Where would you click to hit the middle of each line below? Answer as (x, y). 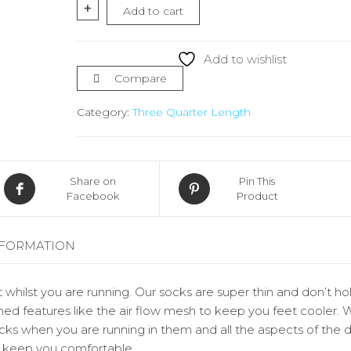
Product (257, 195)
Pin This (257, 181)
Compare (141, 78)
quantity (122, 58)
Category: (105, 112)
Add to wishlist (245, 59)
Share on (93, 181)
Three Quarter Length (192, 112)
